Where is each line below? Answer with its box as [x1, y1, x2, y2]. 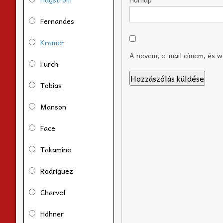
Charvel [40, 186, 65, 198]
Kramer [40, 36, 64, 48]
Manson [40, 101, 66, 112]
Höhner [40, 208, 64, 219]
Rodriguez [40, 165, 73, 176]
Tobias [40, 79, 62, 91]
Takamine [40, 143, 71, 155]
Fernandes [40, 15, 74, 26]
